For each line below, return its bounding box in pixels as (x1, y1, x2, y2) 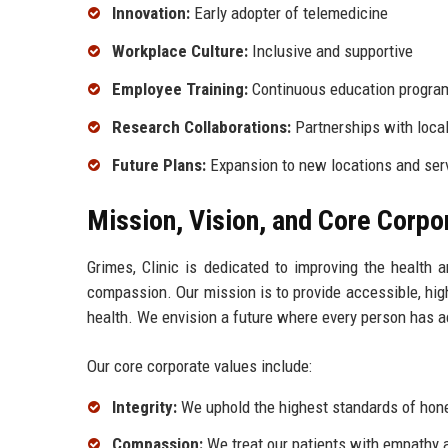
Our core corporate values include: (87, 355, 312, 376)
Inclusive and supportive (248, 41, 413, 62)
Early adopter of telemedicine (190, 3, 388, 24)
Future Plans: (112, 154, 206, 175)
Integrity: (112, 396, 177, 417)
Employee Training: (112, 79, 248, 100)
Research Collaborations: (112, 116, 291, 137)
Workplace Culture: (112, 41, 248, 62)
